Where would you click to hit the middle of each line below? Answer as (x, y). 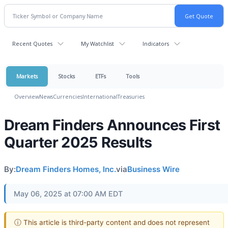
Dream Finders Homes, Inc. (66, 169)
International (100, 96)
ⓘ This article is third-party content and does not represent (112, 222)
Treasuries (131, 96)
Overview (27, 96)
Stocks (66, 76)
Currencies (68, 96)
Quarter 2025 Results (78, 142)
